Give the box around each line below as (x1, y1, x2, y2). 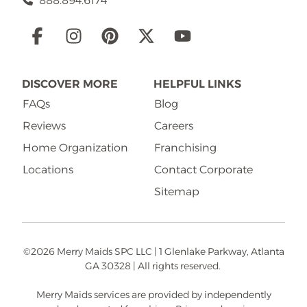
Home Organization (23, 141, 128, 155)
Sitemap (154, 185, 199, 199)
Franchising (154, 141, 217, 155)
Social (22, 23, 79, 48)
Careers (154, 119, 193, 133)
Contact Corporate (154, 163, 253, 177)
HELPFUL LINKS (153, 77, 241, 91)
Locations (23, 163, 73, 177)
